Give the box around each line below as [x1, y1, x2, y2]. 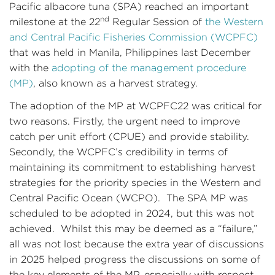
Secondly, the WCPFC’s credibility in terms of [9, 147, 228, 157]
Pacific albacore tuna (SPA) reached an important [9, 1, 249, 12]
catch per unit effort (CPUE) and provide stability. [9, 131, 252, 142]
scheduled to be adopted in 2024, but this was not [9, 208, 254, 219]
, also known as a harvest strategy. [33, 78, 198, 88]
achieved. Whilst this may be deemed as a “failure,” [9, 223, 258, 234]
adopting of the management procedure [52, 63, 246, 73]
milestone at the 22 [9, 17, 100, 27]
